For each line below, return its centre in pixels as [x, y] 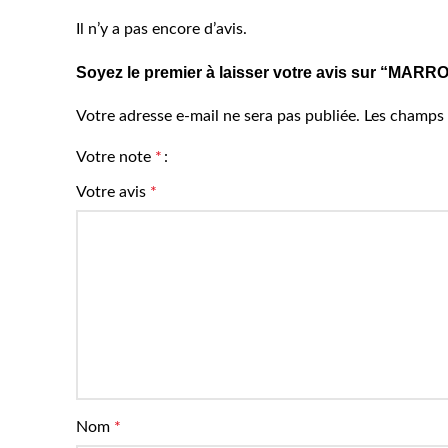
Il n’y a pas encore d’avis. [161, 29]
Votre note [115, 157]
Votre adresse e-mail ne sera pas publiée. [218, 116]
